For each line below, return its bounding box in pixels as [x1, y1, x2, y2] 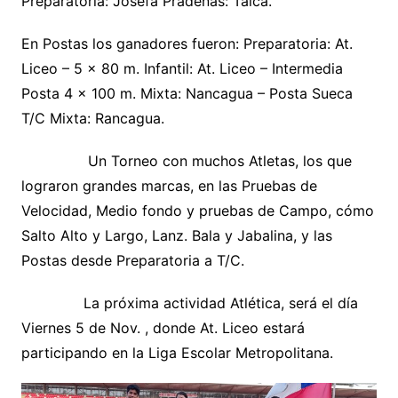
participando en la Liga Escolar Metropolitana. [20, 344, 333, 362]
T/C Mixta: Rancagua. [20, 109, 169, 128]
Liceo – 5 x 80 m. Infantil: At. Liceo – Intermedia [20, 60, 343, 78]
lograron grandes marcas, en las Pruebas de [20, 177, 317, 195]
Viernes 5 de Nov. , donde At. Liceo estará [20, 319, 305, 338]
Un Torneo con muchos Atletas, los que [20, 152, 352, 171]
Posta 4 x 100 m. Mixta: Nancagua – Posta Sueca [20, 84, 353, 103]
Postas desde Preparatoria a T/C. [20, 251, 244, 270]
